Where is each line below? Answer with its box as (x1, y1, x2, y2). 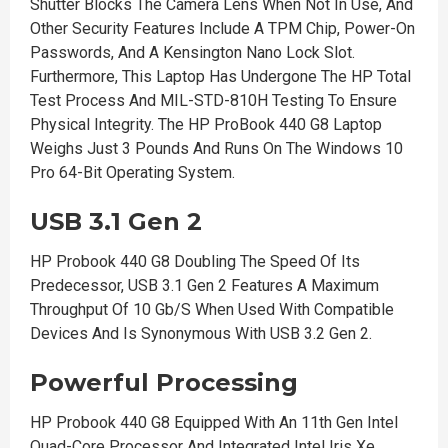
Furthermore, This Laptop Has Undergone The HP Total (30, 67, 411, 86)
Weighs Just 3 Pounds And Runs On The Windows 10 (30, 139, 403, 158)
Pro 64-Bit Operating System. (30, 163, 235, 182)
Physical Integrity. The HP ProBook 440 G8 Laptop (30, 115, 382, 134)
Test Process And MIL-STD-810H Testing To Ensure (30, 91, 397, 110)
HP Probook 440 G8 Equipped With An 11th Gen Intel (30, 413, 398, 432)
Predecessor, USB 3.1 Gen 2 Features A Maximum (30, 276, 379, 295)
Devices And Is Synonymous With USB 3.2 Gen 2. (30, 324, 372, 343)
